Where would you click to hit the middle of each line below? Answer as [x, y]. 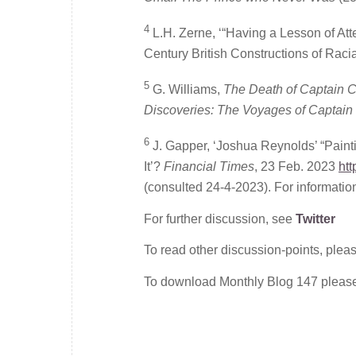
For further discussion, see [220, 219]
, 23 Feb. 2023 [296, 167]
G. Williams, [188, 90]
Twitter [315, 219]
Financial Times [209, 167]
